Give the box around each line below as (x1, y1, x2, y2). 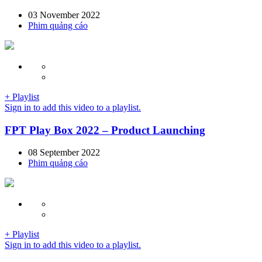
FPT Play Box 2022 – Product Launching (5, 123, 205, 136)
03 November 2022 (28, 9, 100, 20)
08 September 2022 (28, 147, 100, 158)
